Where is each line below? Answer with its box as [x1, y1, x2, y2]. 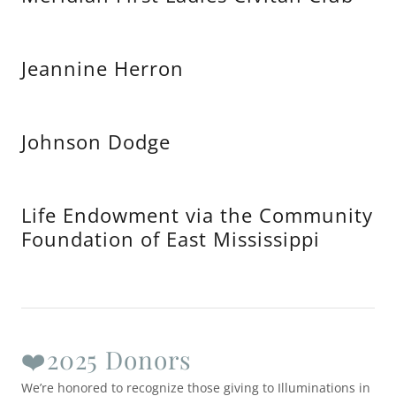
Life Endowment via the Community [21, 202, 373, 228]
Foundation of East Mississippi [21, 225, 320, 252]
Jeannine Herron [21, 55, 184, 81]
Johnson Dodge [21, 128, 171, 155]
